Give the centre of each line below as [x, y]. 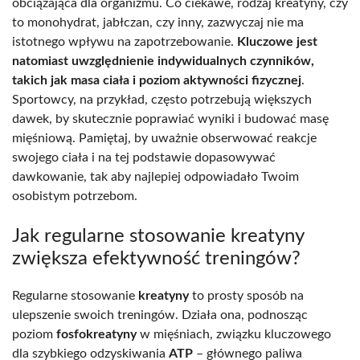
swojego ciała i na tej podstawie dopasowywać [144, 157]
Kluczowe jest [277, 41]
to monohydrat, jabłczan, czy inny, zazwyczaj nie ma [158, 22]
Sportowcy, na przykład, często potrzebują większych [162, 99]
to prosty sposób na [246, 295]
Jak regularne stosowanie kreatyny [158, 236]
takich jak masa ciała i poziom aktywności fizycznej [157, 80]
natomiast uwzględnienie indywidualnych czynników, [163, 61]
